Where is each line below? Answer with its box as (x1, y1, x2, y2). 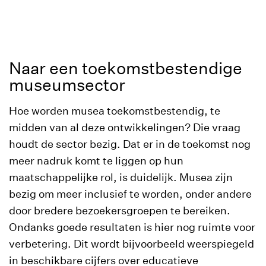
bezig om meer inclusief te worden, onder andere (9, 188, 252, 200)
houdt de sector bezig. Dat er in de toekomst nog (9, 138, 251, 150)
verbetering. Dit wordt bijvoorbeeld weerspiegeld (9, 237, 254, 250)
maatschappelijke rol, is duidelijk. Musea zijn (9, 171, 233, 183)
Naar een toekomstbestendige (9, 59, 242, 78)
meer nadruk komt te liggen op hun (9, 154, 183, 167)
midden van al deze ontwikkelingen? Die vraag (9, 121, 240, 134)
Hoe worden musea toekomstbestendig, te (9, 104, 220, 117)
